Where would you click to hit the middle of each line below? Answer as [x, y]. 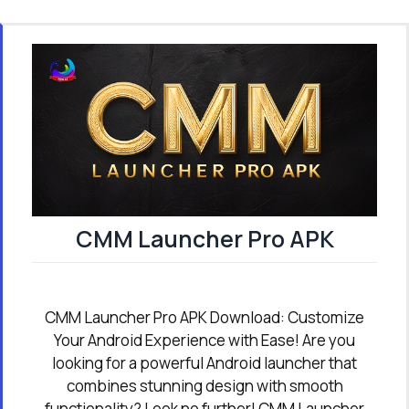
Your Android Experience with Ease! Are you [204, 340]
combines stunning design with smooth [204, 385]
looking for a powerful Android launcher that [204, 362]
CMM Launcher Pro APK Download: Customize [204, 317]
